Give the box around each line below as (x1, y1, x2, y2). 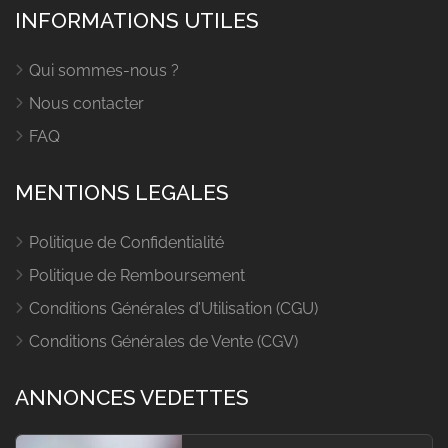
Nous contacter (29, 94, 144, 113)
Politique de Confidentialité (29, 233, 224, 252)
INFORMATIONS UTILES (15, 8, 259, 33)
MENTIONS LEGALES (15, 180, 229, 205)
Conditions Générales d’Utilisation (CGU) (29, 299, 318, 318)
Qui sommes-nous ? (29, 61, 179, 80)
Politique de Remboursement (29, 266, 245, 285)
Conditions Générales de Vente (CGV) (29, 332, 298, 351)
